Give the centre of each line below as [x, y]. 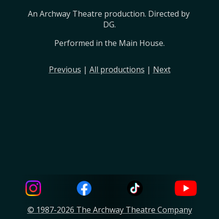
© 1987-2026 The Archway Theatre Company [109, 210]
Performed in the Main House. [109, 43]
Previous [65, 69]
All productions [117, 69]
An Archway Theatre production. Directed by [109, 13]
